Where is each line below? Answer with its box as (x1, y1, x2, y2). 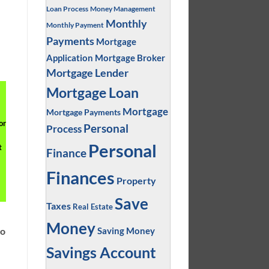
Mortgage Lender (46, 66, 128, 79)
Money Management (89, 4, 156, 13)
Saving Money (97, 225, 155, 236)
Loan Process (46, 4, 88, 13)
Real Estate (72, 202, 113, 211)
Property (116, 174, 156, 186)
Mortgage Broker (94, 52, 165, 63)
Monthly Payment (46, 20, 104, 29)
